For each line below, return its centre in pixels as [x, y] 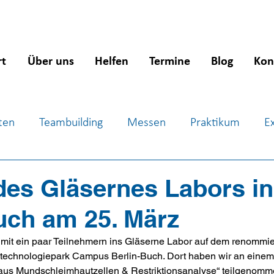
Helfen [112, 62]
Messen [146, 123]
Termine [170, 62]
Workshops [101, 172]
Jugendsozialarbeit [197, 172]
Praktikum [215, 123]
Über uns [50, 62]
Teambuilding [71, 123]
